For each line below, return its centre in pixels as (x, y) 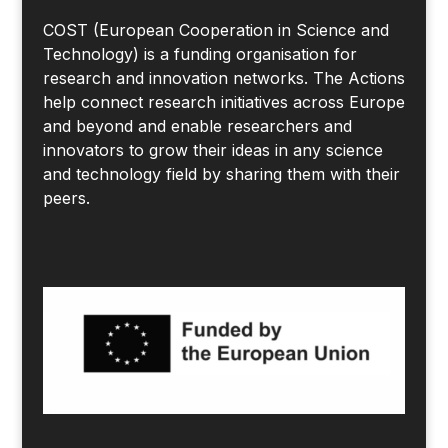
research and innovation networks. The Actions (223, 78)
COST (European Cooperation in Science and (215, 30)
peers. (66, 198)
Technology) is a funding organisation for (199, 54)
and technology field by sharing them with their (221, 174)
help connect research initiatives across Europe (223, 102)
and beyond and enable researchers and (197, 126)
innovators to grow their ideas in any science (212, 150)
